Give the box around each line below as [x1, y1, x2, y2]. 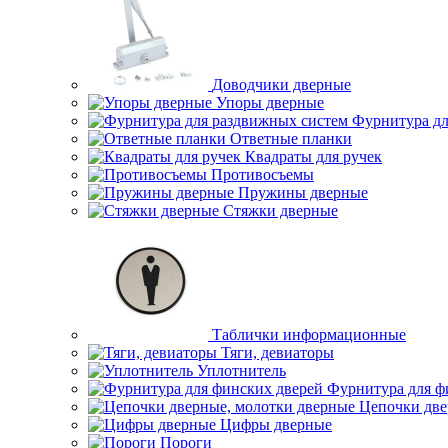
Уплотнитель [197, 362, 286, 379]
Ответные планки [230, 130, 352, 147]
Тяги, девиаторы [221, 344, 334, 361]
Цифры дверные [220, 416, 332, 433]
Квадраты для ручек [245, 148, 382, 165]
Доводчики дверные [212, 76, 351, 93]
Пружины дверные [238, 184, 368, 201]
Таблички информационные [212, 326, 406, 343]
